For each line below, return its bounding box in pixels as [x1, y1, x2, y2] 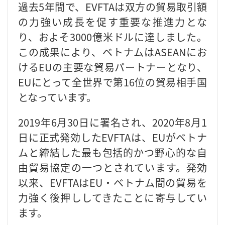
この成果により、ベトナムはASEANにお [18, 44, 207, 59]
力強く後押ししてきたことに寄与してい [18, 190, 207, 205]
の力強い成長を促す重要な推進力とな [18, 14, 207, 29]
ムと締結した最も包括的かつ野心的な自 [18, 145, 207, 160]
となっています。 [18, 89, 96, 104]
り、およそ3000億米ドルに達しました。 [18, 29, 207, 44]
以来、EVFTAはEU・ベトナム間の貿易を [18, 175, 207, 190]
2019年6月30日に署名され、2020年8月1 [18, 115, 207, 130]
